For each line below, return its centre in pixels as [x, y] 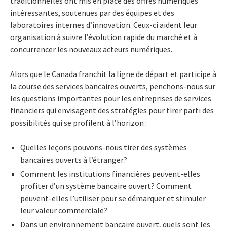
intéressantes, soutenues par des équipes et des [92, 12]
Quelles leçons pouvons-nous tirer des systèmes [104, 147]
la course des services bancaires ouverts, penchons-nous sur [113, 86]
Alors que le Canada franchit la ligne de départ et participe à [113, 74]
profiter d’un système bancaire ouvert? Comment [106, 186]
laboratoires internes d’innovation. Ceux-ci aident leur [104, 25]
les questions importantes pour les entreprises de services [111, 98]
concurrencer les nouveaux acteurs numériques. [91, 49]
